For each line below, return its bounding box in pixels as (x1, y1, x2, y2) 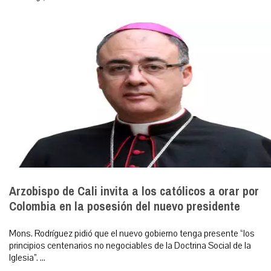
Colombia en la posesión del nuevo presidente (9, 195, 240, 218)
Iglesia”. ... (9, 252, 45, 264)
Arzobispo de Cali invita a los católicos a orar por (9, 180, 259, 203)
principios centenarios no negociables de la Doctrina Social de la (9, 240, 251, 252)
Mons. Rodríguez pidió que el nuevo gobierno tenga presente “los (9, 227, 255, 240)
